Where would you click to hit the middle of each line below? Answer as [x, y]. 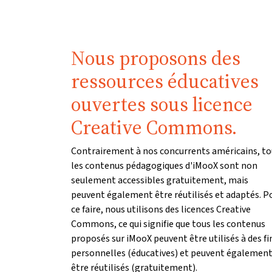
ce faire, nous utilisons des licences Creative [161, 209]
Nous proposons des [156, 59]
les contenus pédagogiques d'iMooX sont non [164, 166]
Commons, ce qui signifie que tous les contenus [168, 224]
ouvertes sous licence [162, 105]
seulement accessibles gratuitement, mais [160, 180]
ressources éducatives [165, 82]
